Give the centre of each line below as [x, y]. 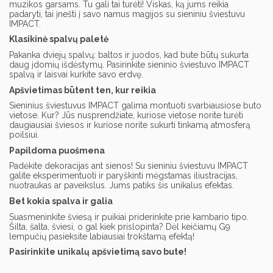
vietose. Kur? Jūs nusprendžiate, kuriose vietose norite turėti [126, 115]
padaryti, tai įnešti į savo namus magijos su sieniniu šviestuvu [127, 14]
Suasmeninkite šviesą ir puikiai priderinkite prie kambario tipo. [129, 217]
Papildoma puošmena [57, 150]
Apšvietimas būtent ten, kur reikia [83, 90]
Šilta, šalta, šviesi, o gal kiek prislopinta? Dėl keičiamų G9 [120, 226]
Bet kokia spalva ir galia [61, 201]
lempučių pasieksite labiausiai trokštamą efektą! [102, 236]
